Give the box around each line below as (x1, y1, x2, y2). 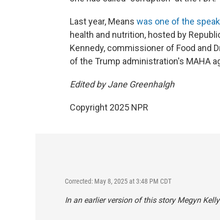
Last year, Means (70, 16, 137, 27)
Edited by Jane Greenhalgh (70, 79, 174, 89)
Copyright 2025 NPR (70, 102, 148, 112)
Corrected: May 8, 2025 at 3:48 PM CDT (65, 177, 171, 185)
